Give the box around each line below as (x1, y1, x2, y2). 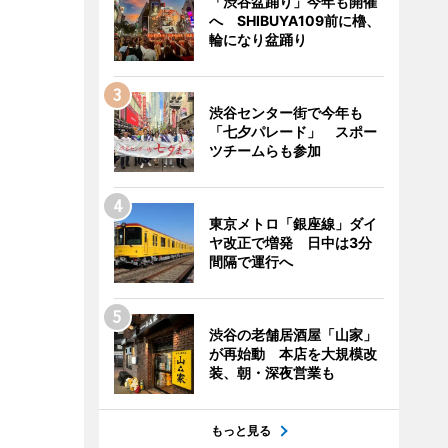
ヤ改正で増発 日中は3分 (208, 234, 372, 251)
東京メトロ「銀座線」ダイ (208, 215, 377, 232)
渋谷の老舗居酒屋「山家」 (208, 326, 377, 343)
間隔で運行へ (208, 253, 293, 270)
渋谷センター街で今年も (208, 104, 363, 121)
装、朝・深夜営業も (208, 364, 335, 381)
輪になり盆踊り (208, 31, 307, 48)
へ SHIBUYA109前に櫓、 (208, 12, 380, 29)
